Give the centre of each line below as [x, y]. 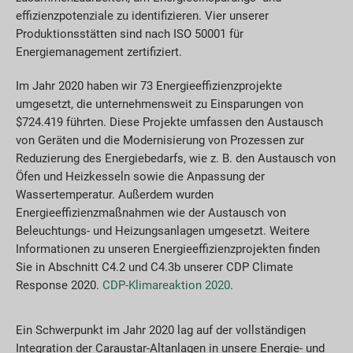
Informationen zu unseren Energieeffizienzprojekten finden [168, 249]
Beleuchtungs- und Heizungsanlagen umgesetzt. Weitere [163, 230]
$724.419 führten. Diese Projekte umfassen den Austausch [169, 122]
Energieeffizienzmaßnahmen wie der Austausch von [151, 212]
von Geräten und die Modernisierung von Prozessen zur [160, 140]
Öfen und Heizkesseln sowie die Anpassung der [140, 176]
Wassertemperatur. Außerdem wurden [115, 194]
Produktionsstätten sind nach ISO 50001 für [130, 33]
